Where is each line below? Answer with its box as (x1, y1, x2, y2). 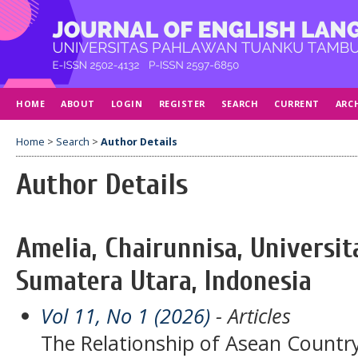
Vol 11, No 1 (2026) (41, 301, 211, 329)
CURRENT (274, 97, 320, 109)
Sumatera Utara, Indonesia (16, 264, 312, 297)
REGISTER (158, 97, 205, 109)
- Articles (210, 301, 292, 329)
